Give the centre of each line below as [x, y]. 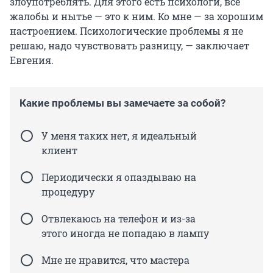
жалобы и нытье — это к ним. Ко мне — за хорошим [136, 16]
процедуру [68, 192]
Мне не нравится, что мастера [115, 260]
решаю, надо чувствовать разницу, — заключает [129, 46]
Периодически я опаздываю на [119, 177]
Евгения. [32, 60]
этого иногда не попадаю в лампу [125, 233]
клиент [59, 151]
